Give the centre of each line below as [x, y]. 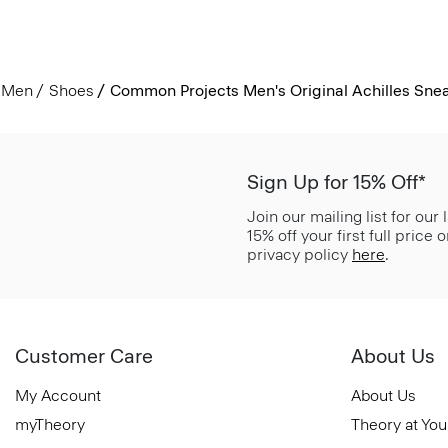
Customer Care [84, 356]
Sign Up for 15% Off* [336, 182]
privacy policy [299, 254]
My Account [58, 395]
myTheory [50, 424]
